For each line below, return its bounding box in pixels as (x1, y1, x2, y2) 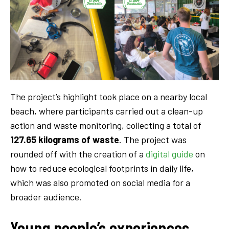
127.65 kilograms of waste (10, 134, 119, 146)
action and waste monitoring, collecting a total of (10, 120, 201, 131)
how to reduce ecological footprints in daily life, (10, 163, 194, 174)
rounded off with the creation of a (10, 148, 146, 160)
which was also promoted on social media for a (10, 177, 190, 189)
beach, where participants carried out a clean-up (10, 105, 203, 117)
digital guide (146, 148, 193, 160)
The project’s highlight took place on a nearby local (10, 91, 207, 103)
